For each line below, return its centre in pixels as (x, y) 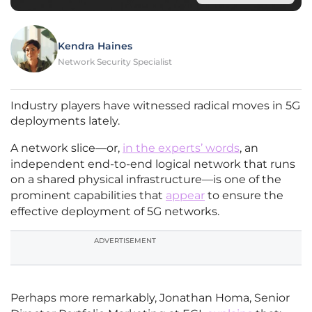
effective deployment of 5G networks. (115, 212)
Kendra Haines (95, 46)
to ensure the (244, 196)
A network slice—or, (67, 148)
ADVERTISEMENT (125, 241)
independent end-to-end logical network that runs (153, 164)
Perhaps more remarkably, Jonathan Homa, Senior (150, 298)
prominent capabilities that (88, 196)
